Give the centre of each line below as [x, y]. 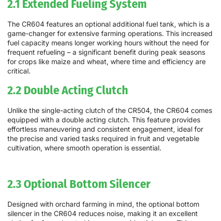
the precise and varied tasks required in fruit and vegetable [103, 139]
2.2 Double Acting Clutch [68, 90]
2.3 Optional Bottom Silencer [79, 184]
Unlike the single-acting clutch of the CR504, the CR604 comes [110, 110]
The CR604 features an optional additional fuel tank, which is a [109, 24]
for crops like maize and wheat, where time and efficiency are [107, 61]
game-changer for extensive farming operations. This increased [110, 33]
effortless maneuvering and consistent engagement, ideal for [105, 129]
